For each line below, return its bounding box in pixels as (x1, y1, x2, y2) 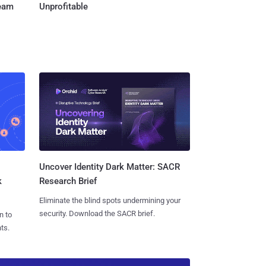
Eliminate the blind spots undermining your (39, 196, 180, 205)
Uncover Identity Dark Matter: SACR (39, 161, 180, 173)
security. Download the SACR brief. (39, 209, 155, 218)
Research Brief (39, 176, 97, 187)
